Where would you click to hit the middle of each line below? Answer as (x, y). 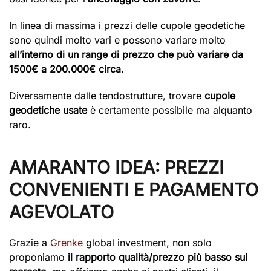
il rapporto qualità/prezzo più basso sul (158, 257)
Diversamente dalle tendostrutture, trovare (107, 96)
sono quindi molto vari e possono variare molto (117, 40)
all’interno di (37, 55)
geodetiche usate (48, 110)
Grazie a (30, 243)
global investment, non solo (147, 243)
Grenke (67, 243)
